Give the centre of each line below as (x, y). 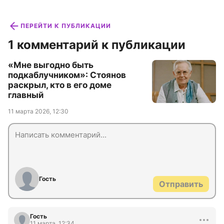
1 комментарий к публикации (97, 45)
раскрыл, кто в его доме (60, 85)
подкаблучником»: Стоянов (67, 75)
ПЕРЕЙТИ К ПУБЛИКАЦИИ (66, 26)
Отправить (181, 184)
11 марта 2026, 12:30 (38, 111)
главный (26, 95)
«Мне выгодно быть (51, 65)
